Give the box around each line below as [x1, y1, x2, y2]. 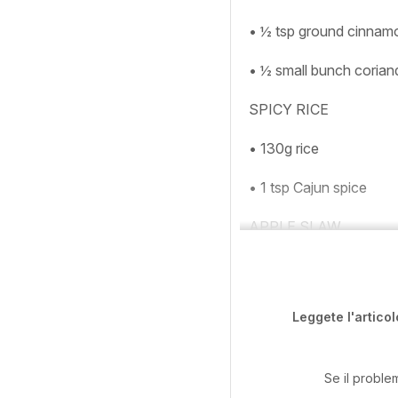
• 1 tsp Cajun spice [249, 179, 367, 196]
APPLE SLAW [249, 218, 341, 235]
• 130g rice [249, 139, 319, 157]
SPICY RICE [249, 100, 329, 118]
